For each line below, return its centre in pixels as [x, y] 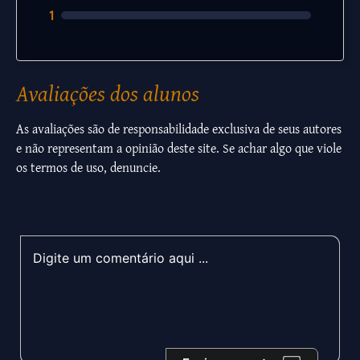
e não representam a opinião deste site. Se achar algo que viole [179, 148]
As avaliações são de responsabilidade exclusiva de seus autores [179, 129]
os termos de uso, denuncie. [88, 168]
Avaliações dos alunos [108, 93]
